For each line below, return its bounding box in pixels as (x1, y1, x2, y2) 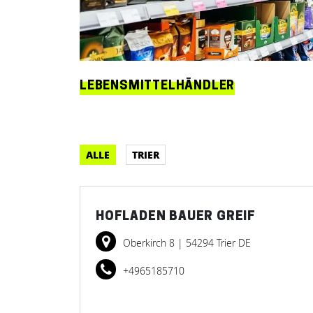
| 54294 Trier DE (177, 236, 251, 249)
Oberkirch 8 (123, 236, 177, 249)
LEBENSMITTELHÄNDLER (80, 80, 235, 93)
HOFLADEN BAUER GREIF (96, 210, 256, 224)
